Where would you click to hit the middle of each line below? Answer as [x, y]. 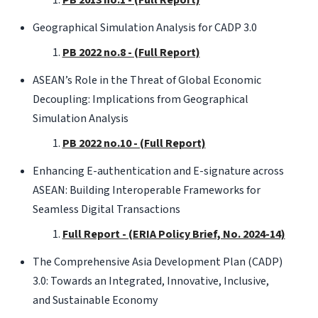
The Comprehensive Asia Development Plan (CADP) [157, 262]
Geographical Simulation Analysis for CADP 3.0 [144, 27]
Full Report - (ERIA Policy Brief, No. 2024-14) [174, 234]
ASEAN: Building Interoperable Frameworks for [146, 190]
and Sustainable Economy [95, 300]
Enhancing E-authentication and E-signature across [158, 171]
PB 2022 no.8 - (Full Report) [131, 52]
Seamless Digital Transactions [106, 209]
